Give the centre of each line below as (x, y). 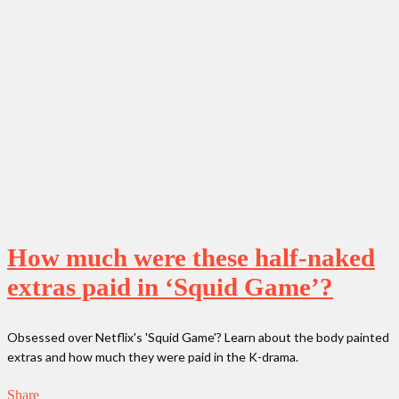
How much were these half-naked (191, 257)
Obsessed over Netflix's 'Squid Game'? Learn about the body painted (198, 337)
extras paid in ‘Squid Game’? (170, 286)
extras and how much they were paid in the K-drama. (153, 356)
